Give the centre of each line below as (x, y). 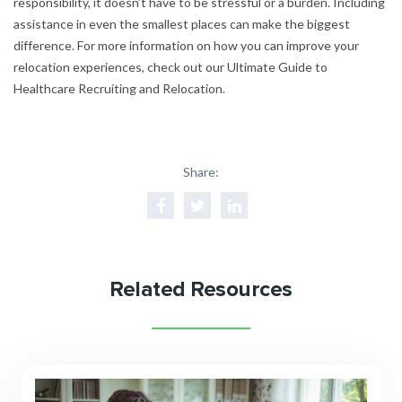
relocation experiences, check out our (120, 67)
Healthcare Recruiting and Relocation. (119, 89)
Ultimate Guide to (277, 67)
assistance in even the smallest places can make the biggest (182, 24)
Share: (201, 172)
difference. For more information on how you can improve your (186, 46)
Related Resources (201, 290)
